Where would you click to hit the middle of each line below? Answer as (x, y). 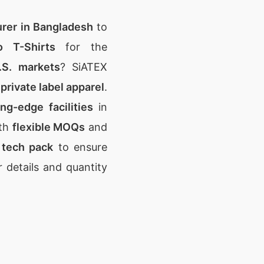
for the (81, 47)
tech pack (28, 147)
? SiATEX (84, 67)
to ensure (80, 147)
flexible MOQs (49, 127)
